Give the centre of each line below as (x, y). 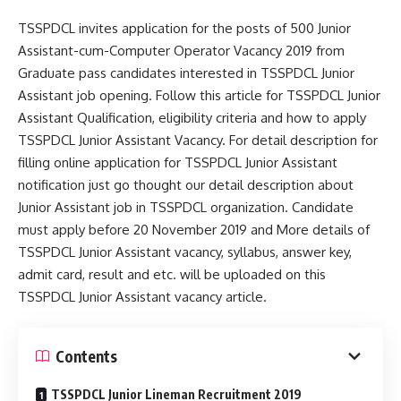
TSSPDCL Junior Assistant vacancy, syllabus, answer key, (185, 252)
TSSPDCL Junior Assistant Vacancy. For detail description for (198, 140)
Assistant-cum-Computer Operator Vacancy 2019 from (181, 50)
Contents (86, 356)
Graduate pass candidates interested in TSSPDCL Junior (186, 73)
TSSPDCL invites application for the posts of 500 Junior (184, 28)
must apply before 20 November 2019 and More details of (194, 229)
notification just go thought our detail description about (186, 184)
